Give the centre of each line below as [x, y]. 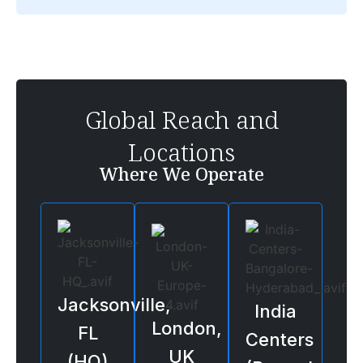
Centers [280, 340]
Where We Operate [181, 174]
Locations [181, 152]
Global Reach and [181, 120]
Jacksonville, [114, 305]
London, [187, 329]
